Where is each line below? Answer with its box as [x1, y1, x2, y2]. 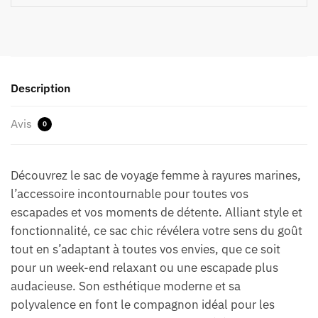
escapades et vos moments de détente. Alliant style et [11, 204, 302, 221]
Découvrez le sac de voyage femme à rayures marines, [11, 168, 301, 184]
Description [11, 81, 70, 96]
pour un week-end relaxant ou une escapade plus [11, 260, 278, 276]
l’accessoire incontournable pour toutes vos [11, 186, 248, 202]
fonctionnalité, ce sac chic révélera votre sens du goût [11, 223, 302, 239]
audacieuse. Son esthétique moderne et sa [11, 278, 241, 295]
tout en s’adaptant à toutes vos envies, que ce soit [11, 241, 280, 258]
